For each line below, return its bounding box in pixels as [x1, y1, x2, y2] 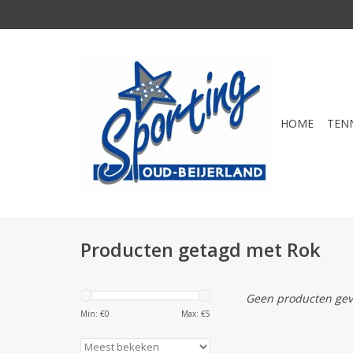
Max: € [181, 308, 206, 319]
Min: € [80, 308, 105, 319]
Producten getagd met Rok [80, 237, 321, 263]
